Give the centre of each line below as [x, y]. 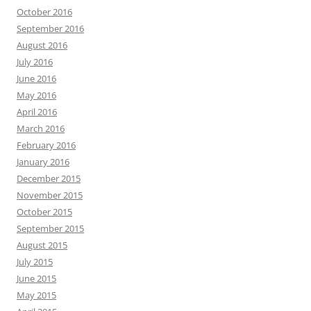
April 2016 [37, 112]
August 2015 [42, 245]
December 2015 [49, 178]
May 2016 [36, 95]
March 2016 [41, 128]
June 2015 [36, 278]
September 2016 [50, 28]
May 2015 [36, 295]
